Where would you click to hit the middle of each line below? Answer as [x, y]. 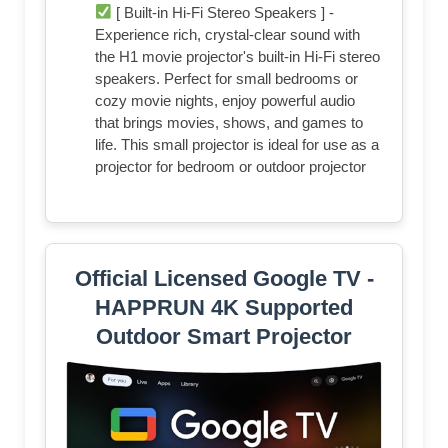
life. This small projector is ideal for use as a [237, 144]
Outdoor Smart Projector [224, 336]
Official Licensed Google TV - [224, 278]
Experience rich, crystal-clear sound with [227, 34]
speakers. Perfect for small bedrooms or [226, 78]
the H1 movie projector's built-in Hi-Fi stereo [237, 56]
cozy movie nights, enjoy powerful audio [225, 100]
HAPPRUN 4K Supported [224, 307]
